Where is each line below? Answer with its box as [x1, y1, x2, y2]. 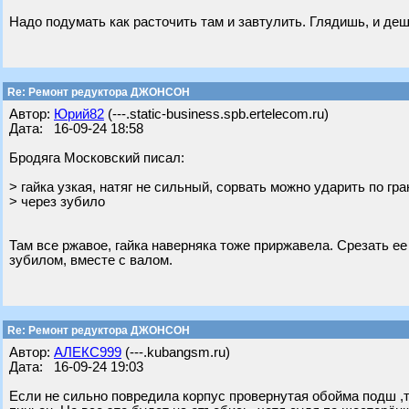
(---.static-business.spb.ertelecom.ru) [104, 107, 329, 121]
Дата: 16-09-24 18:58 [9, 121, 143, 136]
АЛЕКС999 [54, 345, 121, 360]
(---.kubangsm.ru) [121, 345, 230, 360]
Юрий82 [54, 107, 104, 121]
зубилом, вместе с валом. [9, 253, 173, 267]
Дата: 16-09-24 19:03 [9, 360, 143, 374]
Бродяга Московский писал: [9, 151, 184, 165]
